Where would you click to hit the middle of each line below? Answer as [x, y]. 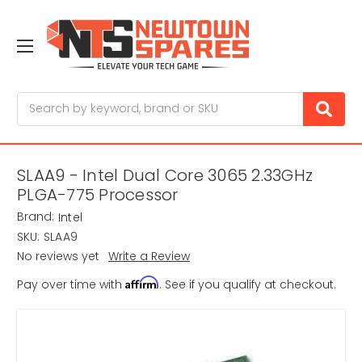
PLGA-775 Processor [98, 195]
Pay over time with [71, 285]
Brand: [36, 217]
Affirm [142, 283]
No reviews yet [58, 257]
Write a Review [149, 257]
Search [37, 100]
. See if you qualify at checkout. [248, 285]
